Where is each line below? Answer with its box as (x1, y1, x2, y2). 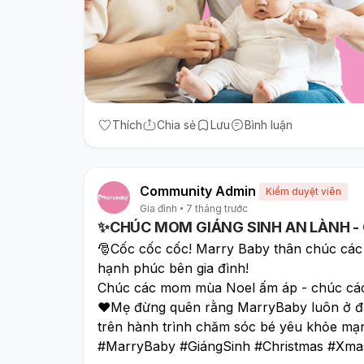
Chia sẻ (157, 117, 196, 132)
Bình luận (245, 117, 292, 132)
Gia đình (140, 201, 177, 214)
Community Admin (140, 182, 256, 199)
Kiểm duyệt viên (266, 184, 341, 197)
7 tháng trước (186, 201, 248, 214)
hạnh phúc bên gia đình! (97, 259, 253, 276)
